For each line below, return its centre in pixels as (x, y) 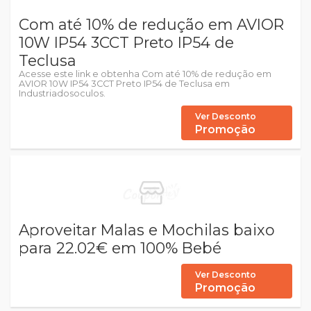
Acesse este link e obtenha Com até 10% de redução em (145, 74)
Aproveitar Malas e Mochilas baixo (147, 230)
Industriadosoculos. (62, 93)
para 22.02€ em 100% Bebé (120, 248)
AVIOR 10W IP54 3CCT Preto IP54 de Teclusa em (124, 84)
